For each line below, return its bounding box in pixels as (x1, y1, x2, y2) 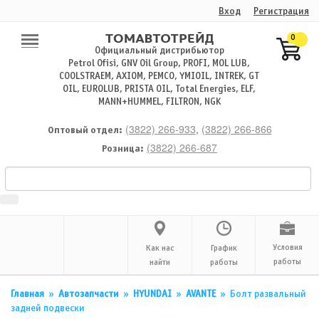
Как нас (146, 244, 174, 253)
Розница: (102, 145, 144, 154)
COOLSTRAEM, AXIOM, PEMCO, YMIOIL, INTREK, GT (59, 72, 260, 81)
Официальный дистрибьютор (94, 46, 224, 56)
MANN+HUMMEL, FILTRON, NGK (98, 98, 221, 107)
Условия (272, 244, 303, 252)
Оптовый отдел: (47, 125, 122, 135)
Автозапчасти (58, 289, 119, 299)
